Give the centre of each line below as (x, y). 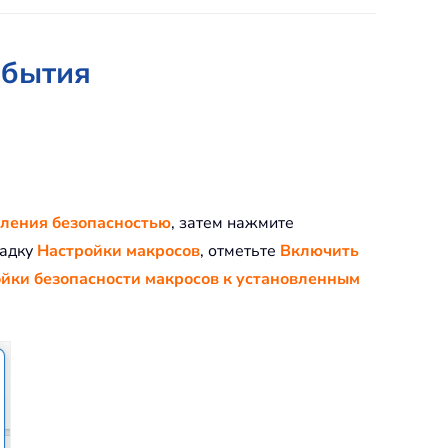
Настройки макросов (118, 251)
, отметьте (240, 251)
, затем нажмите (232, 223)
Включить (319, 251)
